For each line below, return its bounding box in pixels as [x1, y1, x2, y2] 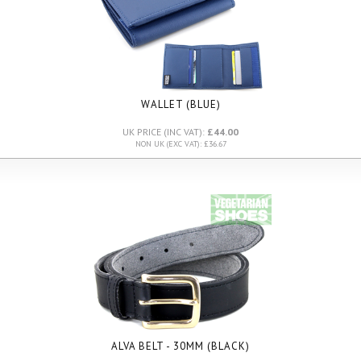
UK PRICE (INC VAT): [122, 126, 207, 138]
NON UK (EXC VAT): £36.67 [135, 139, 226, 149]
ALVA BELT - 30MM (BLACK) [111, 339, 250, 353]
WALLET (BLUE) [140, 98, 221, 111]
